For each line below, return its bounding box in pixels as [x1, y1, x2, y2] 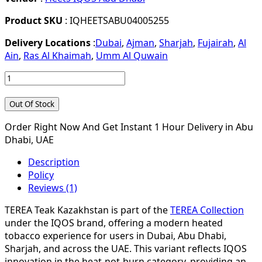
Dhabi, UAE [5, 133, 54, 147]
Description [28, 156, 80, 169]
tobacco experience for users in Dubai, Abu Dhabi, [5, 229, 226, 243]
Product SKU [5, 14, 63, 27]
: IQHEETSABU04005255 [63, 14, 169, 27]
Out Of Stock [9, 99, 54, 110]
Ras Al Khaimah [23, 49, 91, 63]
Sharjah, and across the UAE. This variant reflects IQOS [5, 242, 247, 256]
